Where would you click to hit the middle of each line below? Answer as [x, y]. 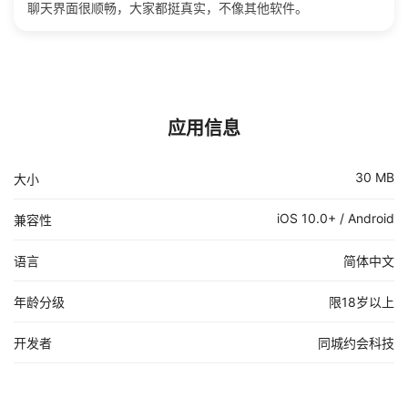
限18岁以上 [362, 302]
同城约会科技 [356, 343]
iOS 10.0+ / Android [336, 219]
